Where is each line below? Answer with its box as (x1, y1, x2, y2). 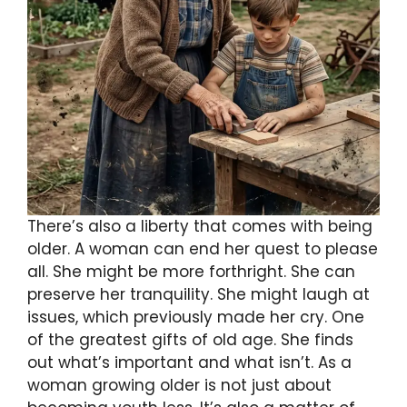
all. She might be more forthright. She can (27, 260, 355, 283)
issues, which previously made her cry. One (27, 305, 364, 328)
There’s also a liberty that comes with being (27, 214, 372, 237)
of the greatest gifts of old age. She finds (27, 328, 353, 351)
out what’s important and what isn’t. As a (27, 351, 352, 373)
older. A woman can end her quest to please (27, 237, 378, 260)
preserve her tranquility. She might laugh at (27, 283, 370, 305)
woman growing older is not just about (27, 373, 332, 396)
